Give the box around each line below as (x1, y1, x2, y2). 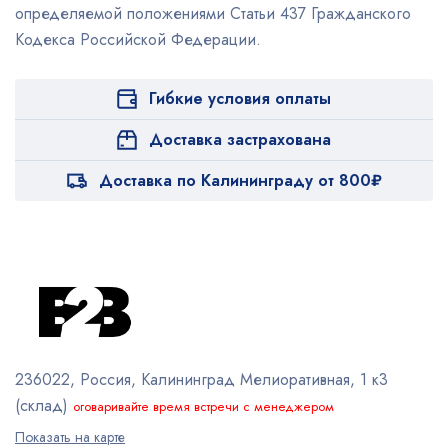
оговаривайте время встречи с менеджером (73, 396, 334, 416)
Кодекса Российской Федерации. (15, 27, 261, 51)
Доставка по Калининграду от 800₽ (98, 168, 382, 192)
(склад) (15, 393, 68, 417)
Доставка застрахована (149, 127, 331, 151)
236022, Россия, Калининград (15, 367, 235, 391)
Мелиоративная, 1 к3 (235, 367, 388, 391)
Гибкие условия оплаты (149, 86, 331, 110)
